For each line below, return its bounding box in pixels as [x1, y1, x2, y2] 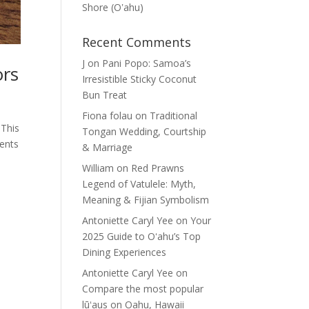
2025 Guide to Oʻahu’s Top [82, 230, 201, 243]
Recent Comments [82, 34, 192, 50]
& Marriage [82, 141, 133, 154]
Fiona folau [82, 109, 133, 122]
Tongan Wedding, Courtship [82, 125, 207, 138]
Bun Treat [82, 88, 128, 101]
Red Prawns [131, 161, 185, 175]
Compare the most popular [82, 282, 204, 295]
